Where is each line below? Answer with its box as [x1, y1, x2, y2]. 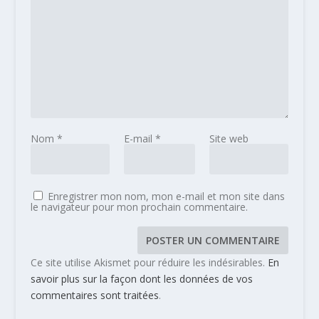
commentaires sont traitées [30, 288, 159, 302]
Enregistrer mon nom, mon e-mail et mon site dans [47, 189, 285, 203]
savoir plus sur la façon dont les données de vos [30, 271, 253, 286]
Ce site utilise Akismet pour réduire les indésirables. [30, 255, 268, 269]
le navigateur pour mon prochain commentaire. [30, 199, 248, 214]
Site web [209, 131, 249, 145]
